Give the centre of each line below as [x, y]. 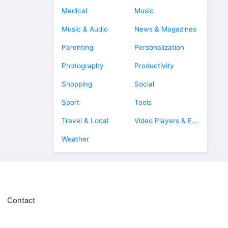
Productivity [154, 66]
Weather [75, 139]
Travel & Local [85, 121]
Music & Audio [85, 29]
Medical [74, 11]
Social [144, 84]
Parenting [77, 47]
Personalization [159, 47]
